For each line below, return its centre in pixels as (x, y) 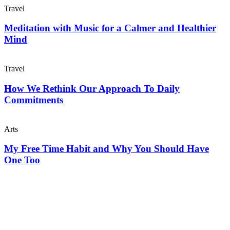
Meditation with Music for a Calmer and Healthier (110, 28)
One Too (22, 160)
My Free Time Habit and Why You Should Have (107, 149)
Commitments (34, 100)
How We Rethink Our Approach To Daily (92, 88)
